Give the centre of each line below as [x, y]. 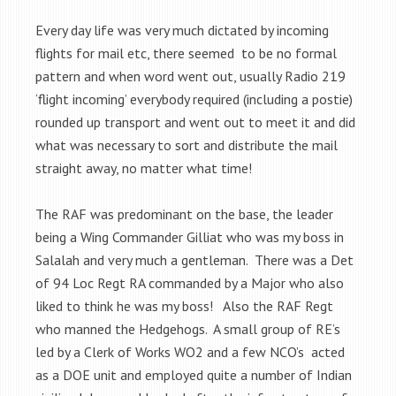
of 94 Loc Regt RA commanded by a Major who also [190, 282]
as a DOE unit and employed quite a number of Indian [194, 374]
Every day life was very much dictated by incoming [182, 30]
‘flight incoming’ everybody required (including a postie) [194, 99]
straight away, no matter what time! [144, 168]
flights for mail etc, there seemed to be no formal [186, 53]
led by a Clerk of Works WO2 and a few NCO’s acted [190, 351]
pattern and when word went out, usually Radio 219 [190, 76]
